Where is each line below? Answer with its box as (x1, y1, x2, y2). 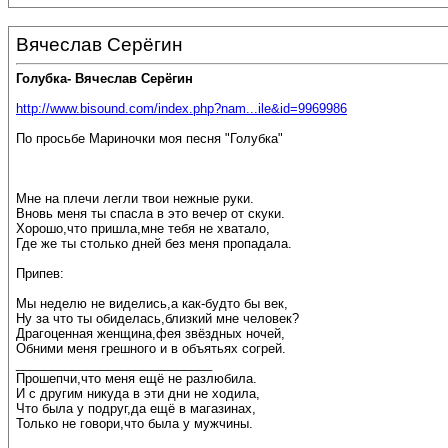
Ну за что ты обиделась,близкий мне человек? (16, 311, 299, 327)
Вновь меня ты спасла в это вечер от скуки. (16, 206, 285, 222)
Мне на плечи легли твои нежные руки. (16, 191, 254, 207)
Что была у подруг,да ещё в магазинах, (16, 401, 256, 417)
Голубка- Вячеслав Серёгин (16, 71, 193, 87)
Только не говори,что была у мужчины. (16, 416, 253, 432)
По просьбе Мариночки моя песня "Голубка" (16, 131, 283, 147)
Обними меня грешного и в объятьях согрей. (16, 341, 286, 357)
